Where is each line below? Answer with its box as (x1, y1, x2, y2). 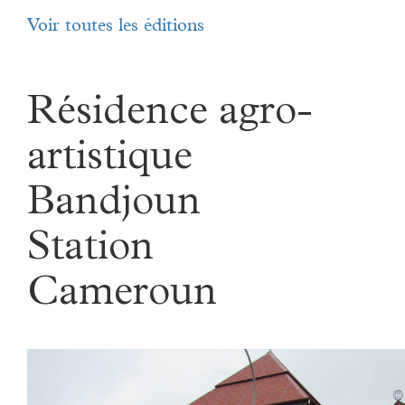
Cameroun (27, 274, 217, 316)
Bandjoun (27, 184, 201, 226)
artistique (27, 138, 193, 181)
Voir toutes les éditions (27, 17, 204, 36)
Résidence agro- (27, 93, 313, 136)
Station (27, 229, 154, 271)
